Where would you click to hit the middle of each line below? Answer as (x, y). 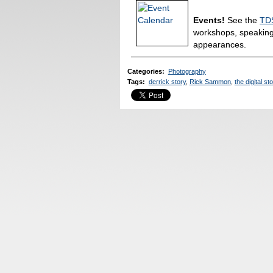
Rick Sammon (210, 82)
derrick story (167, 82)
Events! (209, 20)
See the (243, 20)
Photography (187, 71)
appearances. (220, 44)
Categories (145, 71)
